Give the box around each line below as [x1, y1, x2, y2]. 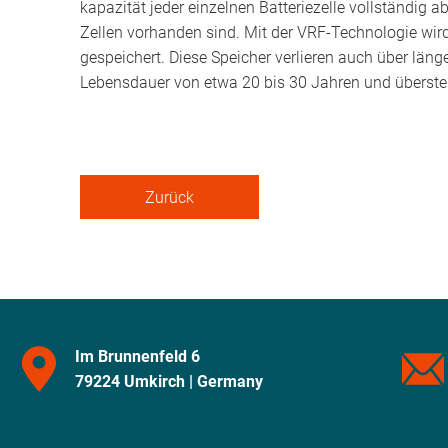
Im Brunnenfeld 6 [74, 346, 200, 366]
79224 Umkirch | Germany [74, 371, 263, 391]
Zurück [145, 187, 195, 207]
